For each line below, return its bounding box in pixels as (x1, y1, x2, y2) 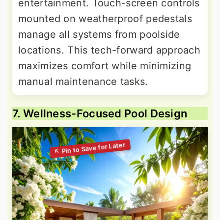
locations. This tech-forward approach (18, 44, 201, 56)
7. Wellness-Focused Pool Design (12, 107, 188, 120)
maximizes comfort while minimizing (18, 59, 192, 72)
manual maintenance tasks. (18, 75, 148, 87)
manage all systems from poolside (18, 28, 180, 40)
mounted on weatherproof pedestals (18, 12, 192, 25)
